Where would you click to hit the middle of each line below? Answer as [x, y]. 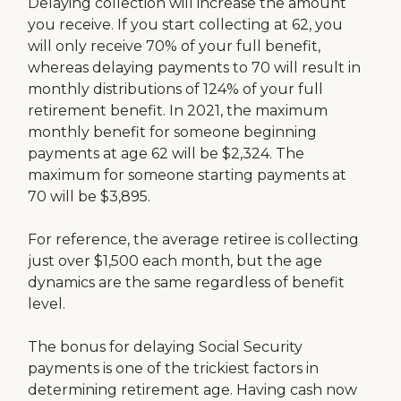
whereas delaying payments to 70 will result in [195, 68]
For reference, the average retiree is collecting [194, 239]
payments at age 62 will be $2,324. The [166, 154]
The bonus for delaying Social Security [166, 347]
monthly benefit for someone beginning [173, 132]
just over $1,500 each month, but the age [175, 261]
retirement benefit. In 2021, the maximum [178, 111]
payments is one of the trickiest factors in [174, 368]
